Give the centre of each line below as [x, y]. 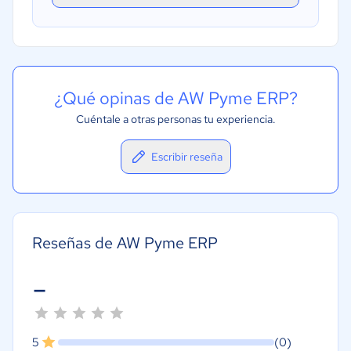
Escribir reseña [186, 156]
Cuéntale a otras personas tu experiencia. [175, 119]
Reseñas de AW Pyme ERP [125, 242]
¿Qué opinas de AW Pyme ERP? [175, 98]
